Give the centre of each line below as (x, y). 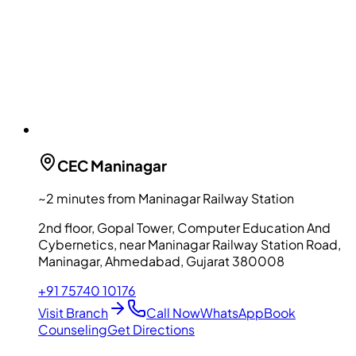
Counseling (73, 329)
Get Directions (151, 329)
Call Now (173, 312)
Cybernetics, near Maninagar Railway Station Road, (190, 244)
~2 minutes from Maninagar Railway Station (166, 198)
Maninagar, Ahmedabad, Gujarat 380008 (161, 261)
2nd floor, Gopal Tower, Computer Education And (184, 227)
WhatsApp (232, 312)
